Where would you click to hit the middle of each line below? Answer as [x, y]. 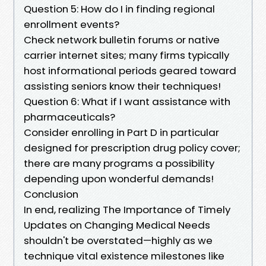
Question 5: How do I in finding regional [119, 9]
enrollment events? [72, 24]
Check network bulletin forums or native [122, 39]
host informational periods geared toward [130, 70]
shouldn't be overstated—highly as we [118, 240]
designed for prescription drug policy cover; [132, 148]
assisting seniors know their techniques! [122, 86]
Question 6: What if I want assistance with [127, 101]
